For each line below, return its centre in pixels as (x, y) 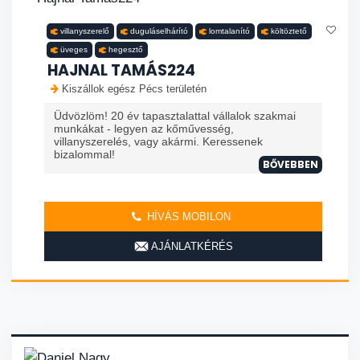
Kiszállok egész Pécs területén (134, 89)
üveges (74, 50)
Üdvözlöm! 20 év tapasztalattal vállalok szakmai (175, 116)
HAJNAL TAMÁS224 (121, 71)
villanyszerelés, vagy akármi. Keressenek (158, 142)
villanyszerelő (85, 31)
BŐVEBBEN (290, 165)
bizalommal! (84, 155)
